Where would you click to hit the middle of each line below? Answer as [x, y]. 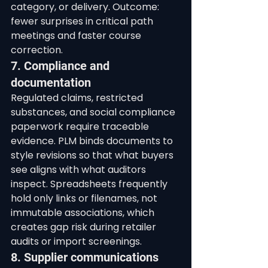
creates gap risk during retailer [85, 227]
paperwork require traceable [81, 127]
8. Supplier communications [85, 257]
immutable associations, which [84, 213]
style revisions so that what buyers [93, 155]
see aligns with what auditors [80, 170]
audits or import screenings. [76, 241]
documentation [51, 83]
